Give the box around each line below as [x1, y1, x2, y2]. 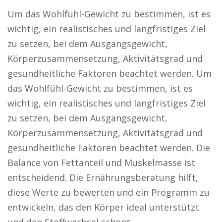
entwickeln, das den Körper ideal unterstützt [7, 201, 199, 213]
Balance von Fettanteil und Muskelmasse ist [7, 157, 195, 168]
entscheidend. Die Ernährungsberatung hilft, [7, 171, 198, 183]
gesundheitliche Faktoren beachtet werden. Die [7, 142, 210, 154]
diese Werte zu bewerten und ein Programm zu [7, 186, 210, 198]
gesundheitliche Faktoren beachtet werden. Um [7, 67, 212, 79]
